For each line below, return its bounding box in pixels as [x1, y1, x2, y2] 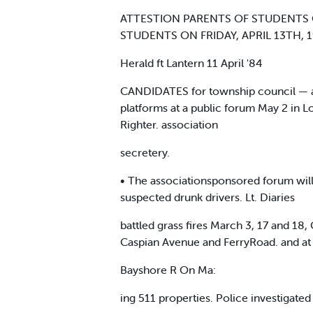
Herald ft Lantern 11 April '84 [120, 55, 263, 70]
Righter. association [120, 117, 218, 131]
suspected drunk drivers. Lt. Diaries [120, 189, 295, 204]
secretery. [120, 145, 170, 159]
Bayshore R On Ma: [120, 262, 216, 277]
